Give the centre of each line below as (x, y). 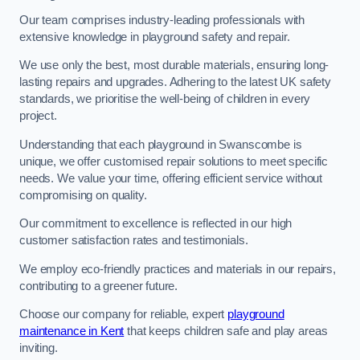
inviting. (39, 348)
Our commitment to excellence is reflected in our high (156, 224)
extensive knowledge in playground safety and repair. (155, 37)
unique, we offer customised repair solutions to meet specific (174, 161)
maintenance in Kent (72, 331)
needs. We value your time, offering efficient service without (171, 178)
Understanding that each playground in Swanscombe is (161, 144)
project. (38, 116)
